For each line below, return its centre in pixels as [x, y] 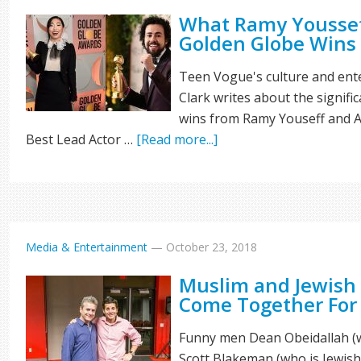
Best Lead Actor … [81, 139]
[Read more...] [177, 139]
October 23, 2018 [212, 247]
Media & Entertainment [87, 247]
